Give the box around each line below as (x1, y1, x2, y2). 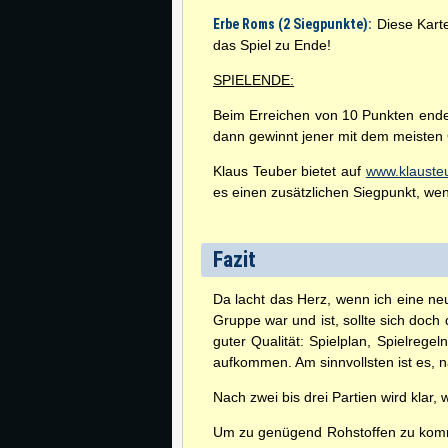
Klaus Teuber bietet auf (213, 163, 366, 179)
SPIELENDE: (213, 72, 294, 88)
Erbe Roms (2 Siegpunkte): (213, 16, 373, 32)
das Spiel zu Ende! (213, 37, 331, 53)
